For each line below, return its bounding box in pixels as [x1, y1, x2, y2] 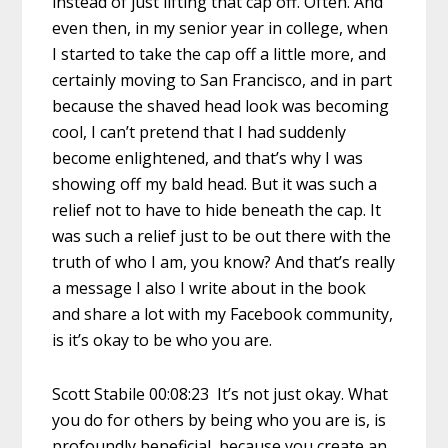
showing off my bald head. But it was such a [52, 172, 378, 195]
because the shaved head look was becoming [52, 94, 390, 117]
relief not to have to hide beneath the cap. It [52, 198, 382, 221]
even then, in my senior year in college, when [52, 16, 389, 39]
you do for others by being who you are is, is [52, 408, 387, 431]
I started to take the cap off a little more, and [52, 42, 387, 65]
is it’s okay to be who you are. [52, 328, 273, 351]
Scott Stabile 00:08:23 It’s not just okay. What [52, 382, 389, 405]
